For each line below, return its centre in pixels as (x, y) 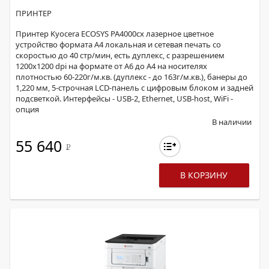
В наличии (232, 122)
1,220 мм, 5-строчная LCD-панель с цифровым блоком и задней (134, 88)
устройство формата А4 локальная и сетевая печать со (118, 44)
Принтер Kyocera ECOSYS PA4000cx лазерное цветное (115, 34)
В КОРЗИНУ (204, 175)
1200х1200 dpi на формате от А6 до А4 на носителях (111, 66)
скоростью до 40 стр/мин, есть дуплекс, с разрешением (120, 55)
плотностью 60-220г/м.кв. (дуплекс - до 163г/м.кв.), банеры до (131, 77)
